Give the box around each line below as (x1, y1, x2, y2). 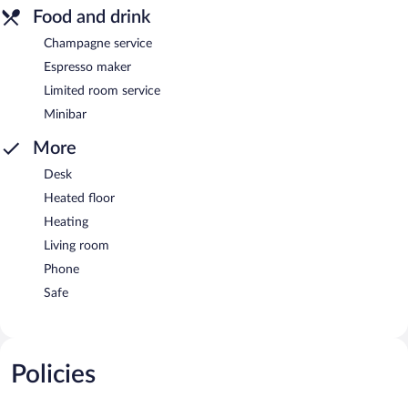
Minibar (44, 107, 87, 121)
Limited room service (44, 84, 160, 97)
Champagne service (44, 36, 152, 50)
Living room (44, 239, 109, 252)
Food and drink (33, 7, 150, 26)
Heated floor (44, 191, 115, 205)
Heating (44, 215, 88, 229)
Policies (11, 361, 96, 387)
